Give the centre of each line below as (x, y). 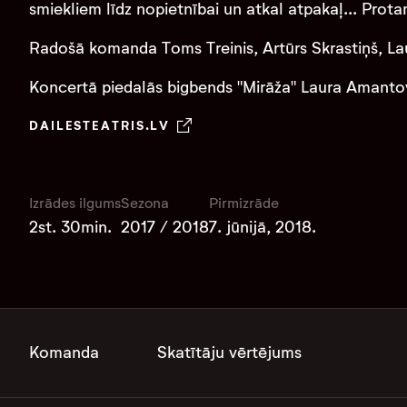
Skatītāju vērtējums (229, 353)
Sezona (145, 203)
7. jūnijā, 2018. (263, 227)
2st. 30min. (70, 227)
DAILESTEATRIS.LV (100, 125)
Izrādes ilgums (75, 203)
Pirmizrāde (244, 203)
